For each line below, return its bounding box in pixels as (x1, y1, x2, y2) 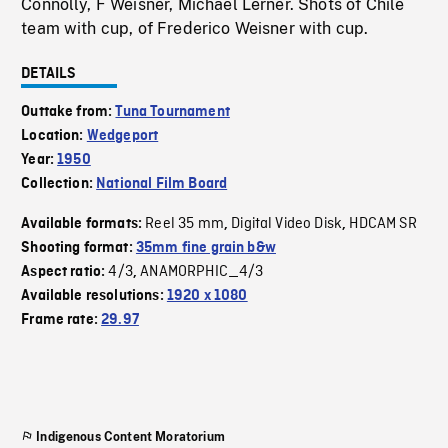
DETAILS (21, 66, 77, 83)
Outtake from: (21, 104, 116, 121)
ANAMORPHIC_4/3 (140, 262, 264, 283)
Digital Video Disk (231, 214, 343, 235)
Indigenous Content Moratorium (36, 430, 225, 445)
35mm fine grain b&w (135, 240, 276, 257)
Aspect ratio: (21, 264, 109, 281)
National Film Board (96, 176, 228, 193)
